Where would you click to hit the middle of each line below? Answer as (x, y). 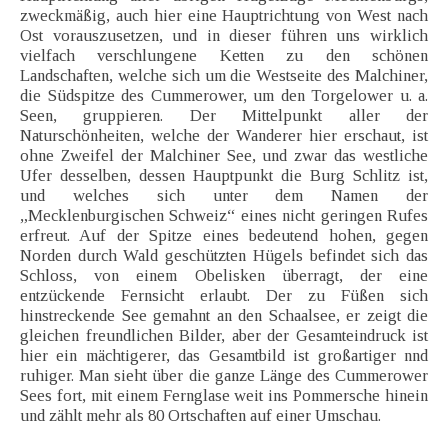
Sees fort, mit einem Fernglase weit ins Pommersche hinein (224, 396)
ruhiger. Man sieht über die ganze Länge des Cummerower (224, 376)
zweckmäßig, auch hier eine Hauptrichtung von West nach (224, 16)
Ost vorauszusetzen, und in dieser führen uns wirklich (224, 36)
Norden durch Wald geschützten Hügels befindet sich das (224, 256)
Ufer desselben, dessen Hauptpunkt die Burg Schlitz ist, (224, 176)
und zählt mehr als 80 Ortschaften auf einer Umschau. (200, 416)
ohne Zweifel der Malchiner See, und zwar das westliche (224, 156)
